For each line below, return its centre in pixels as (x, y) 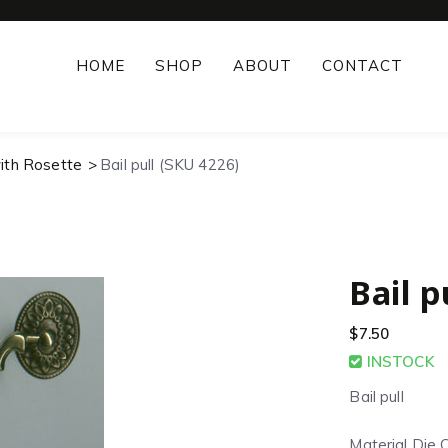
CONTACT (362, 65)
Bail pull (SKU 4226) (170, 164)
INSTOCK (398, 361)
